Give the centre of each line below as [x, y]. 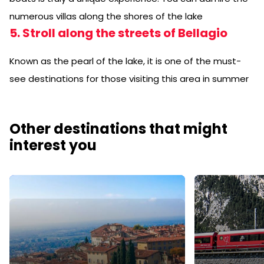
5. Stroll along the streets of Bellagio [118, 33]
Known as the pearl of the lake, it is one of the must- [125, 61]
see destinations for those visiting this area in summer [129, 78]
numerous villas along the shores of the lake [106, 16]
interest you [53, 145]
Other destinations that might [118, 128]
